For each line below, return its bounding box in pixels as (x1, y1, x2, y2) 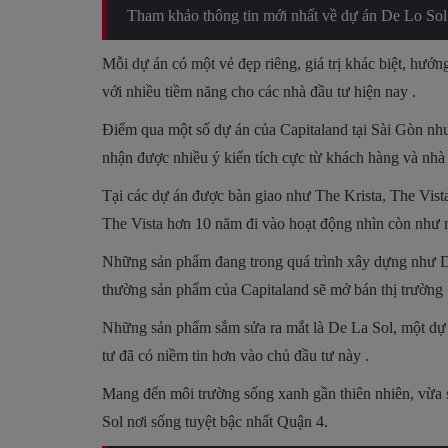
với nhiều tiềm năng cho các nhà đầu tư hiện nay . (102, 82, 416, 100)
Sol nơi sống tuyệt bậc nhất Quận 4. (102, 412, 328, 430)
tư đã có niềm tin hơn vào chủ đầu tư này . (102, 346, 369, 364)
